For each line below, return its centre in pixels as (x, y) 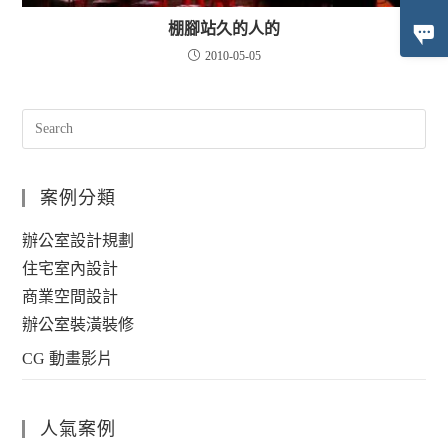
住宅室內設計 (70, 268)
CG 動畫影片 (68, 358)
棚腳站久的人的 (224, 28)
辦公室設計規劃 (78, 240)
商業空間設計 (70, 296)
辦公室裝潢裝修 (78, 324)
